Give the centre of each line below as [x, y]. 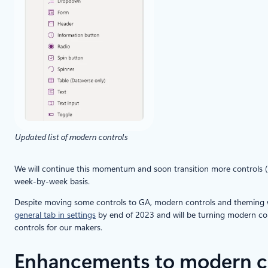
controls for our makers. [58, 227]
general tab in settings [55, 214]
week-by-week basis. [52, 181]
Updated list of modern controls [71, 137]
